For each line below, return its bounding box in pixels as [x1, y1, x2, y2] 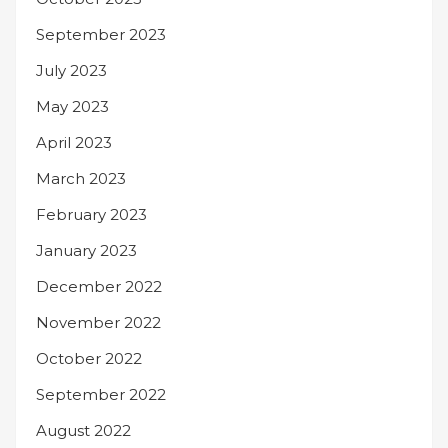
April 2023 [36, 133, 112, 152]
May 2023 [36, 97, 109, 116]
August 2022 [36, 421, 131, 440]
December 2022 [36, 277, 162, 296]
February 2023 [36, 205, 147, 224]
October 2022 [36, 349, 142, 368]
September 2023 [36, 25, 166, 44]
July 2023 [36, 61, 107, 80]
